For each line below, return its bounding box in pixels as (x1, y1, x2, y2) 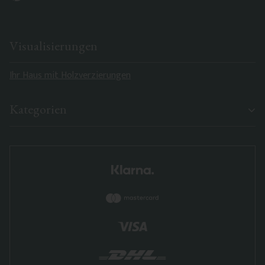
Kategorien (9, 101, 67, 118)
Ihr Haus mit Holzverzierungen (9, 67, 131, 84)
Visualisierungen (9, 37, 98, 54)
